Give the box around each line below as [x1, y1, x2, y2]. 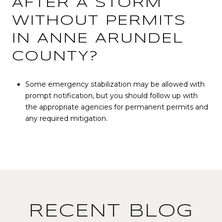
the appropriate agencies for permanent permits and [25, 103, 208, 112]
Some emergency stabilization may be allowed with [25, 80, 205, 89]
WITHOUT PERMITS [12, 14, 186, 28]
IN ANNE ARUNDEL [12, 32, 184, 46]
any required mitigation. [25, 114, 108, 123]
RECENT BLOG [29, 203, 193, 220]
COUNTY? [12, 50, 99, 63]
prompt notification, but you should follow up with [25, 91, 198, 101]
